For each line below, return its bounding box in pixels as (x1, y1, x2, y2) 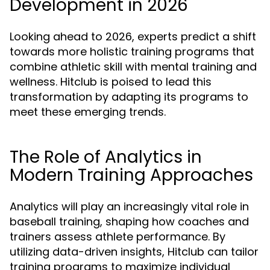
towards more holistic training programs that (10, 44, 254, 59)
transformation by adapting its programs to (10, 89, 248, 104)
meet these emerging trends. (10, 104, 166, 119)
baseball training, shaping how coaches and (10, 214, 249, 229)
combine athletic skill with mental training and (10, 59, 257, 74)
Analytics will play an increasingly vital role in (10, 199, 249, 214)
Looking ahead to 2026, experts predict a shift (10, 29, 256, 44)
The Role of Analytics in (10, 145, 202, 169)
